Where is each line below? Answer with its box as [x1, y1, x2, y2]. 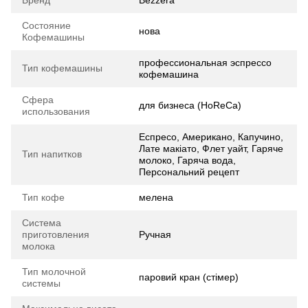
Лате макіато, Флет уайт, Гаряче [139, 143, 283, 155]
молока [22, 241, 55, 252]
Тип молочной [22, 266, 86, 278]
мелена [139, 192, 173, 203]
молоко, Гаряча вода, [139, 155, 236, 166]
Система [22, 217, 61, 229]
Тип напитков [22, 148, 82, 160]
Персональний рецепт [139, 166, 239, 178]
